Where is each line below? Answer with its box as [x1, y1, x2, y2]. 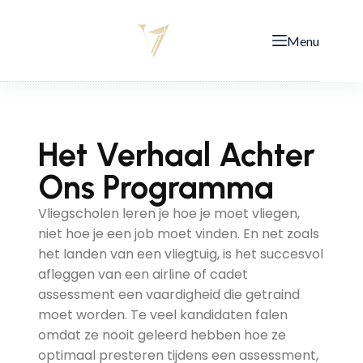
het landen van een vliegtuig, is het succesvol [37, 245, 323, 263]
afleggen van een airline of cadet [37, 265, 248, 284]
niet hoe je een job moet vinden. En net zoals [37, 224, 319, 243]
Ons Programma [37, 168, 274, 207]
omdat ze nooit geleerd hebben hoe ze [37, 326, 286, 344]
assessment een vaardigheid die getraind [37, 285, 300, 304]
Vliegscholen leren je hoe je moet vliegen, [37, 204, 300, 223]
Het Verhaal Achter [37, 135, 315, 174]
